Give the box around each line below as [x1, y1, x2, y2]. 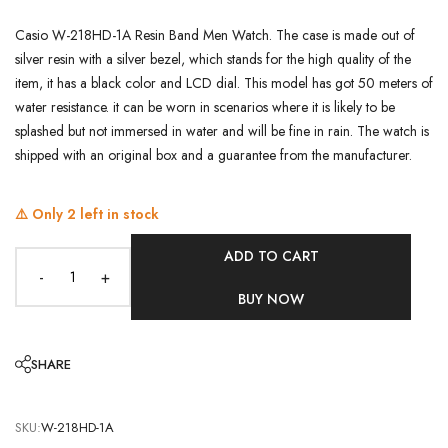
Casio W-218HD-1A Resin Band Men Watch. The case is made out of [15, 24, 415, 45]
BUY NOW [238, 289, 304, 309]
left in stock [76, 203, 159, 224]
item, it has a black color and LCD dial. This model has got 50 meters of [15, 72, 433, 93]
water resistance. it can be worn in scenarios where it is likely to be [15, 96, 395, 117]
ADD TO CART [223, 245, 319, 266]
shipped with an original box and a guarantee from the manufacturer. [15, 144, 412, 165]
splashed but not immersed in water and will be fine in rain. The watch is [15, 120, 429, 141]
